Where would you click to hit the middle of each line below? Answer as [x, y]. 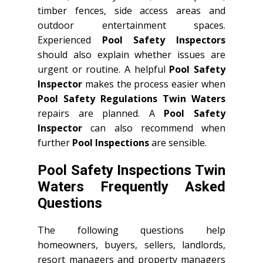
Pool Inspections [111, 142]
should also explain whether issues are [131, 54]
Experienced [70, 40]
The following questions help [131, 230]
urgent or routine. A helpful [104, 69]
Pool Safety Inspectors [164, 40]
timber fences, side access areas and [131, 10]
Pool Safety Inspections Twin [131, 170]
